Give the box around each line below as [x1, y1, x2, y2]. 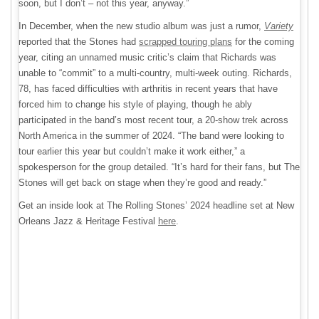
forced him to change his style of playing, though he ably [19, 99, 252, 110]
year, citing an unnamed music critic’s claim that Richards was [19, 52, 276, 63]
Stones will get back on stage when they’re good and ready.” [19, 177, 266, 188]
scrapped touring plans [139, 36, 232, 47]
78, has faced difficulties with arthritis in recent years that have [19, 83, 278, 94]
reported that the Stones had [19, 36, 139, 47]
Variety [264, 21, 293, 31]
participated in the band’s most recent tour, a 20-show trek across [19, 115, 288, 125]
